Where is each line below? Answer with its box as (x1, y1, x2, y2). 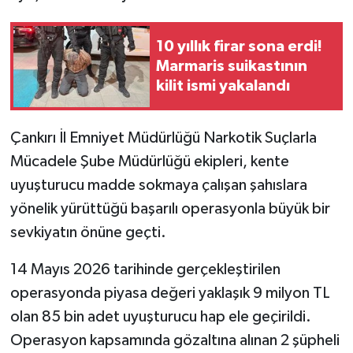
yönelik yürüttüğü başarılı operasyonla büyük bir (9, 201, 330, 217)
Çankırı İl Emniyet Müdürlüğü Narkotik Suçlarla (9, 130, 317, 147)
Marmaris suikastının (156, 58, 307, 74)
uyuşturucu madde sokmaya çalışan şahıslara (9, 177, 307, 194)
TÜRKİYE (42, 30, 100, 43)
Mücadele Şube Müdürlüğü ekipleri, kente (9, 154, 289, 170)
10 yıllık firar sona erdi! (156, 38, 322, 54)
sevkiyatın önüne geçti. (9, 225, 166, 241)
